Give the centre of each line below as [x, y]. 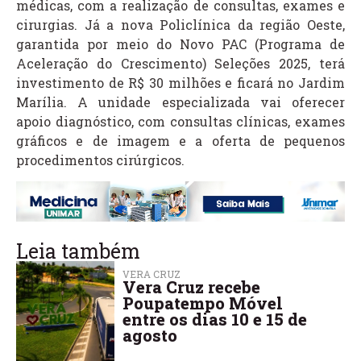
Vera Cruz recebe [192, 287]
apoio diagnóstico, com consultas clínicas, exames [180, 122]
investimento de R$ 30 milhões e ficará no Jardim [180, 83]
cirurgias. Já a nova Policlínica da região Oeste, [180, 25]
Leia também [78, 251]
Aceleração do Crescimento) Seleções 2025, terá [180, 64]
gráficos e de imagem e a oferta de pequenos [180, 141]
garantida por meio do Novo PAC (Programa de [180, 44]
